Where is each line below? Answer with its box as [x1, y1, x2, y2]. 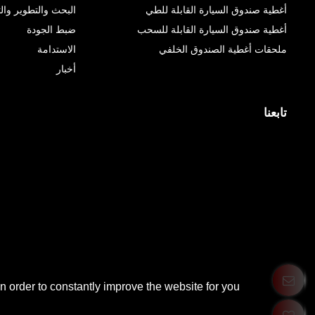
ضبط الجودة [26, 22, 76, 37]
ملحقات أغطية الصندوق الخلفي [158, 41, 287, 56]
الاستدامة [37, 41, 76, 56]
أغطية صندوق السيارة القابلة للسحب [136, 22, 287, 37]
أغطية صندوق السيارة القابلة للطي [145, 2, 287, 17]
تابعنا [263, 103, 287, 121]
